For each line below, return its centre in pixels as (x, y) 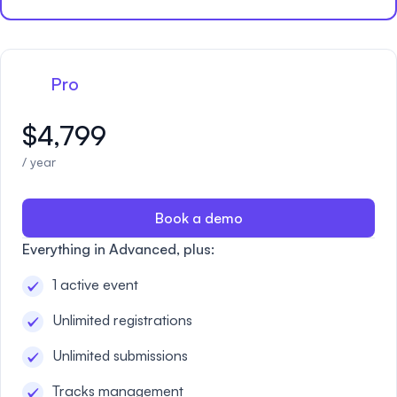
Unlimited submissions (120, 355)
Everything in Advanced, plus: (118, 249)
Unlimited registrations (122, 320)
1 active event (95, 284)
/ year (39, 162)
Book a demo (198, 218)
